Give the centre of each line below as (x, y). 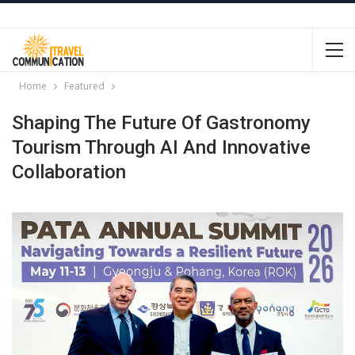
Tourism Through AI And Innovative (161, 147)
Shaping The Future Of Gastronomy (161, 123)
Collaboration (69, 172)
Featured (84, 86)
